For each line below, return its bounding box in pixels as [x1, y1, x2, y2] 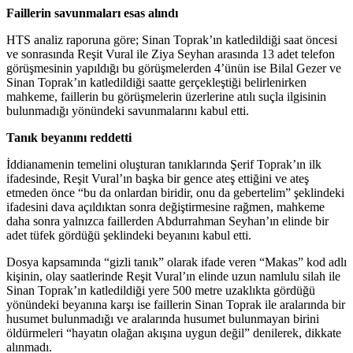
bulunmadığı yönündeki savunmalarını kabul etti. [6, 104, 249, 118]
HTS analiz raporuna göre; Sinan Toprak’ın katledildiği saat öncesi [6, 33, 337, 47]
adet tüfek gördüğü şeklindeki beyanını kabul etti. [6, 229, 251, 243]
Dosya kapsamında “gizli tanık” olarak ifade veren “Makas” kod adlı [6, 255, 347, 269]
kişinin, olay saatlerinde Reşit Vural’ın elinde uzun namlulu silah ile [6, 269, 340, 284]
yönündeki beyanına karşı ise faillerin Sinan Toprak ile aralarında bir [6, 298, 345, 312]
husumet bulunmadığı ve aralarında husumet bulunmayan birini [6, 312, 319, 326]
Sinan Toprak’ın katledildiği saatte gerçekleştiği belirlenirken [6, 76, 307, 90]
